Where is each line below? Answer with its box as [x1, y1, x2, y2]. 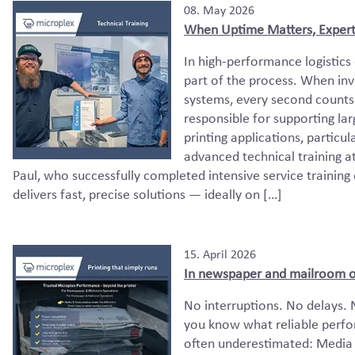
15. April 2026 [184, 246, 256, 261]
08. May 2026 [184, 2, 254, 17]
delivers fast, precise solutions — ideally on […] [13, 185, 282, 203]
